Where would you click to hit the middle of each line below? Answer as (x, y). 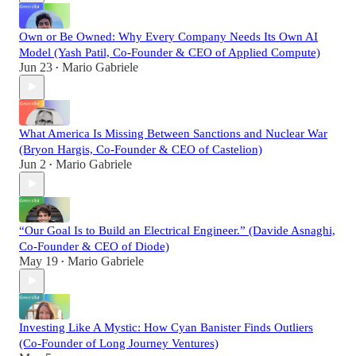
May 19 (39, 261)
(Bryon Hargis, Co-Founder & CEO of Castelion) (141, 149)
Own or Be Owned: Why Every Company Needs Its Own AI (168, 36)
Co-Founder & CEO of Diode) (94, 246)
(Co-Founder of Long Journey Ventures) (119, 343)
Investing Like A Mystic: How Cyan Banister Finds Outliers (166, 327)
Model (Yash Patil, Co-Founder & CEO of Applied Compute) (170, 52)
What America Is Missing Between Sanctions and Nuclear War (173, 133)
